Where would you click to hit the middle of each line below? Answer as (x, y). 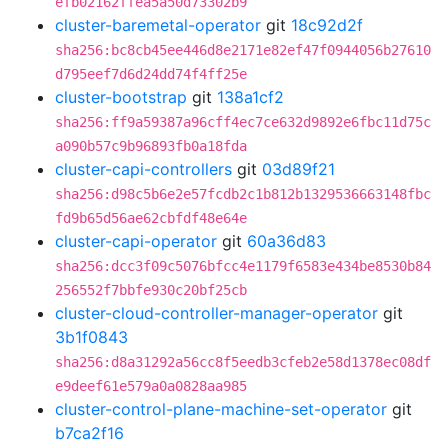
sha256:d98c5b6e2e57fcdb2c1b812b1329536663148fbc (243, 194)
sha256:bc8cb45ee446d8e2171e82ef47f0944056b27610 (243, 50)
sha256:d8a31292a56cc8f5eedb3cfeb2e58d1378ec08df (243, 362)
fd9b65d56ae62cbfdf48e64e (151, 218)
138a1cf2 (250, 97)
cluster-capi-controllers (143, 169)
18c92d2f (327, 25)
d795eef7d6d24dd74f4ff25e (151, 74)
